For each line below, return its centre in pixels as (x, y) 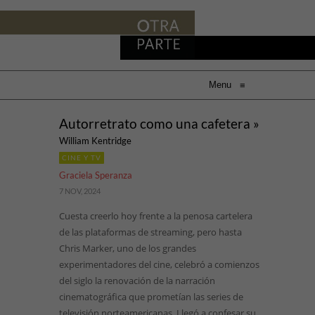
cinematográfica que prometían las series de (151, 297)
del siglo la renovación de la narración (137, 281)
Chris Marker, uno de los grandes (128, 248)
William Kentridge (95, 141)
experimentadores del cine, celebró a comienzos (159, 264)
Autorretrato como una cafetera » (159, 123)
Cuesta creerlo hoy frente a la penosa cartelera (156, 216)
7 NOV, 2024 (80, 191)
